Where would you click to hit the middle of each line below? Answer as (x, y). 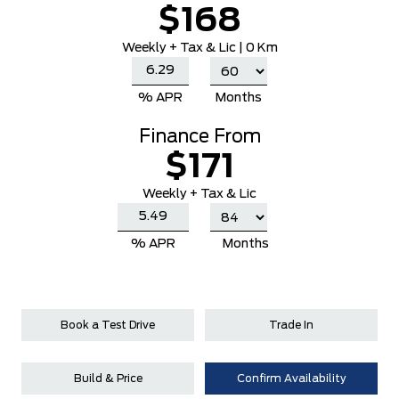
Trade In (291, 325)
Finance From (199, 137)
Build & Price (108, 379)
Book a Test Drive (108, 325)
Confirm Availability (291, 379)
